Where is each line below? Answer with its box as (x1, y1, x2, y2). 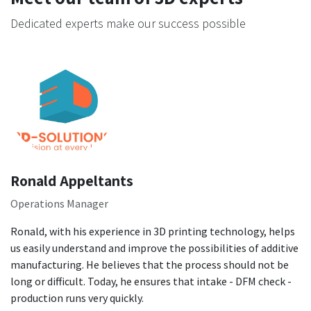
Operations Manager (10, 196, 108, 211)
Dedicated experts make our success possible (10, 15, 246, 32)
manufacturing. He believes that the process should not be (10, 258, 289, 272)
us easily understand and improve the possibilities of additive (10, 241, 299, 255)
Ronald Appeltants (10, 171, 133, 191)
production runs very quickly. (10, 291, 144, 305)
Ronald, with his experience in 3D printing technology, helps (10, 224, 295, 239)
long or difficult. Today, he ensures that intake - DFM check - (10, 274, 292, 289)
